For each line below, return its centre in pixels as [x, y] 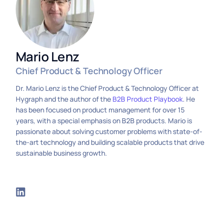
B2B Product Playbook [148, 99]
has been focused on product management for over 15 [100, 110]
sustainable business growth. [61, 153]
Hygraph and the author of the [64, 99]
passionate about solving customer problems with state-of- [109, 131]
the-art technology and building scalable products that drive [110, 142]
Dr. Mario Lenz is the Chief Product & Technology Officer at [107, 88]
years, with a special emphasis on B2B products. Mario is [104, 121]
